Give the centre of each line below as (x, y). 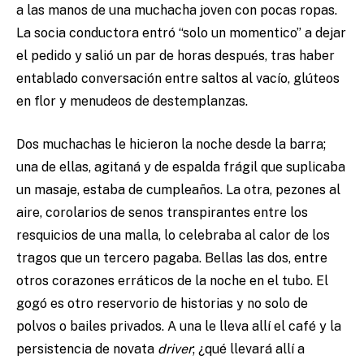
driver (175, 349)
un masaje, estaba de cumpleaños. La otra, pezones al (178, 190)
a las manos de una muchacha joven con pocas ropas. (177, 11)
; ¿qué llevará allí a (249, 349)
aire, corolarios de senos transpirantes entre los (162, 213)
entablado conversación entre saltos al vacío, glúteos (178, 79)
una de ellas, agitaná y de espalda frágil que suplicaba (181, 167)
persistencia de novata (87, 349)
